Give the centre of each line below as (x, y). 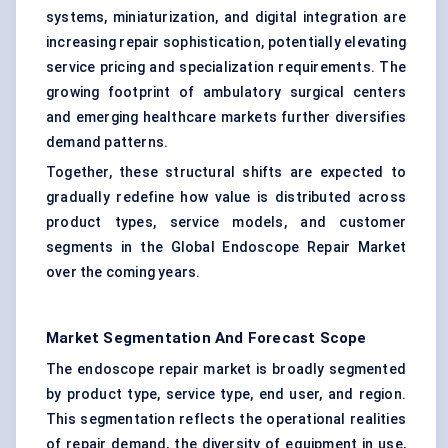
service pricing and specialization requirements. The (226, 67)
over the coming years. (123, 272)
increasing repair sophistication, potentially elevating (226, 42)
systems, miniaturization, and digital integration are (226, 17)
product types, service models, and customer (226, 222)
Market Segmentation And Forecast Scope (206, 338)
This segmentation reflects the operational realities (226, 419)
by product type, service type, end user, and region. (226, 394)
